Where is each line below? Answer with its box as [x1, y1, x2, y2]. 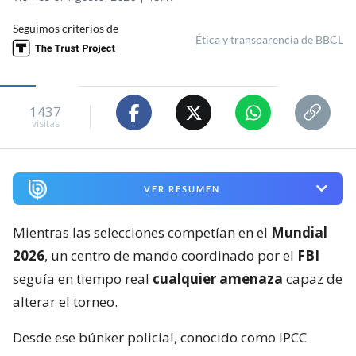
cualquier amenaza [153, 269, 283, 288]
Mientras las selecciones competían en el [13, 222, 271, 242]
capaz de [283, 269, 342, 288]
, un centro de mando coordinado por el [44, 246, 297, 265]
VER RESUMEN [143, 183, 220, 194]
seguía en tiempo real [13, 269, 153, 288]
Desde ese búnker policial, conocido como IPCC [13, 327, 307, 346]
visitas [31, 116, 60, 130]
